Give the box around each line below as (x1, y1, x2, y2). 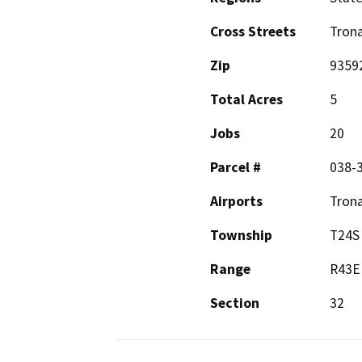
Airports (210, 192, 263, 211)
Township (210, 226, 272, 245)
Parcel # (210, 158, 261, 177)
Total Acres (210, 90, 283, 109)
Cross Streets (210, 23, 296, 41)
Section (210, 294, 259, 313)
